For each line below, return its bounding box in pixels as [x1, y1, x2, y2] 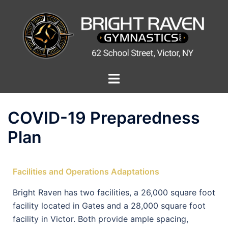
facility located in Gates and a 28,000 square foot [13, 201, 206, 211]
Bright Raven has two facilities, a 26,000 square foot [13, 187, 215, 197]
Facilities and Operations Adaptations [13, 166, 159, 177]
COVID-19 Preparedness [8, 108, 200, 128]
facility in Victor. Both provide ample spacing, [13, 214, 188, 224]
